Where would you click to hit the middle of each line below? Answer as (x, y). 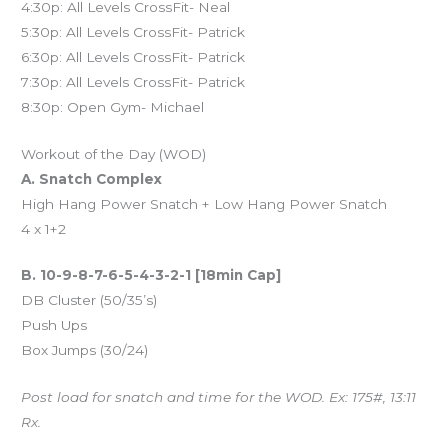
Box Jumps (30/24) (85, 350)
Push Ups (54, 325)
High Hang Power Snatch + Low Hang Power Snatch (204, 203)
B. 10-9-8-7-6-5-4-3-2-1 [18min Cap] (151, 275)
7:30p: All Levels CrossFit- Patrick (133, 81)
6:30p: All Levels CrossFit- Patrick (133, 56)
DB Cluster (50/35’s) (89, 300)
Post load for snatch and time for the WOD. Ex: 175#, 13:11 (219, 397)
